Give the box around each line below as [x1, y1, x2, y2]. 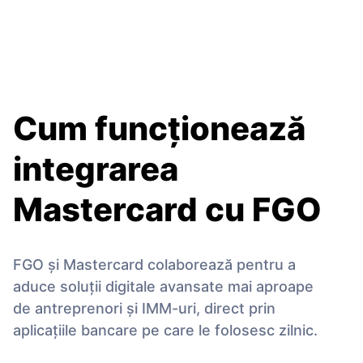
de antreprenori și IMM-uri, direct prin [13, 300, 275, 318]
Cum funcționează [13, 109, 305, 149]
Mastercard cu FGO [13, 190, 322, 230]
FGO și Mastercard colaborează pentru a [13, 256, 296, 274]
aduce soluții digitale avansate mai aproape [13, 278, 314, 296]
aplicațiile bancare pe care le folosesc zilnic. [13, 322, 318, 340]
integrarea [13, 149, 178, 190]
